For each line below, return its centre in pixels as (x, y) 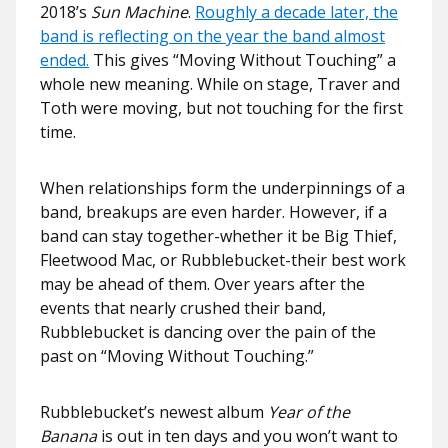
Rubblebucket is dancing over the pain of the (208, 331)
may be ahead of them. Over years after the (202, 283)
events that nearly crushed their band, (183, 307)
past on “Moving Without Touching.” (177, 355)
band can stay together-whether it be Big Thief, (218, 235)
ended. (64, 59)
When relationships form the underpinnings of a (222, 187)
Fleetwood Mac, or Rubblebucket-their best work (223, 259)
